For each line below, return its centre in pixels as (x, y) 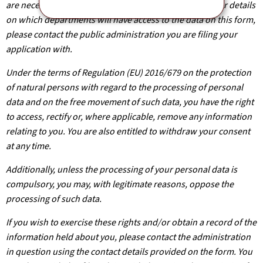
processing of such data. (54, 199)
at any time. (28, 146)
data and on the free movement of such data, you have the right (130, 102)
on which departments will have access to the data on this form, (131, 20)
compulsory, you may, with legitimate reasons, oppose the (120, 184)
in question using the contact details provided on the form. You (129, 252)
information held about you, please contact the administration (128, 237)
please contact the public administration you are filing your (122, 34)
